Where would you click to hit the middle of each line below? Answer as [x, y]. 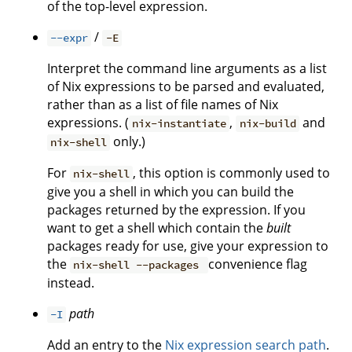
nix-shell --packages [139, 265]
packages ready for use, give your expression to [188, 246]
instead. [71, 283]
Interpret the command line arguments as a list [187, 69]
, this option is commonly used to [232, 173]
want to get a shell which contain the [157, 228]
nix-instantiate [180, 124]
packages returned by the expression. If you [176, 210]
